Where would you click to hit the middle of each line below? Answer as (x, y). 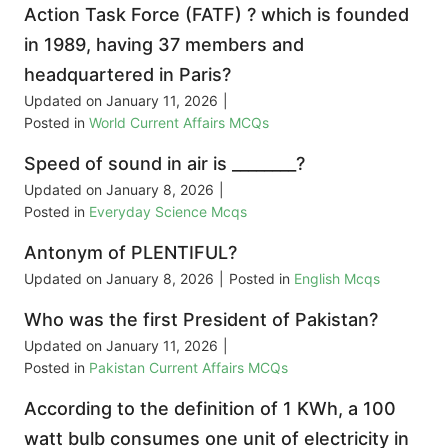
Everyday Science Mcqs (168, 212)
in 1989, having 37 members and (164, 45)
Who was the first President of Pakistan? (201, 320)
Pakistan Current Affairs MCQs (188, 368)
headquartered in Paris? (127, 75)
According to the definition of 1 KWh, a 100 (210, 409)
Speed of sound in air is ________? (164, 164)
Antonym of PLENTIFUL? (130, 253)
